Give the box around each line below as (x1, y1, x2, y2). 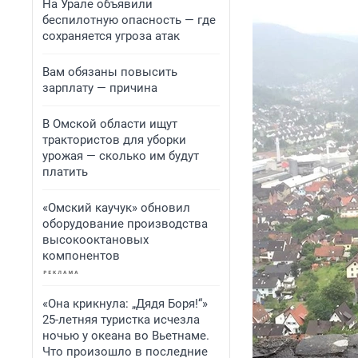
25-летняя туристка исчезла (42, 312, 200, 327)
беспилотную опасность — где (42, 13, 216, 27)
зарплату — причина (42, 81, 157, 95)
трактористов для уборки (42, 133, 186, 147)
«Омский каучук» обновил (42, 201, 190, 215)
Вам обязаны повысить (42, 65, 177, 79)
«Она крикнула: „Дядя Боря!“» (42, 296, 208, 311)
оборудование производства (42, 217, 208, 231)
